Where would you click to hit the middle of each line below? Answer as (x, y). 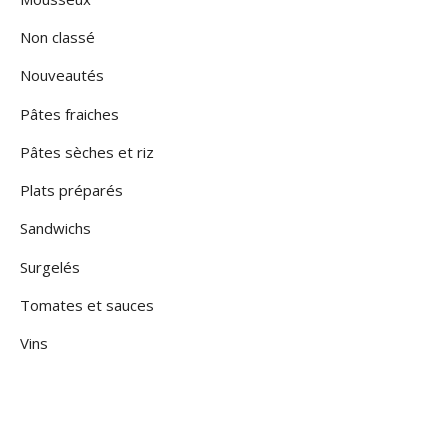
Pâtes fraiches (69, 113)
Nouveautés (62, 75)
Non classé (57, 36)
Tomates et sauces (87, 305)
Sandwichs (55, 228)
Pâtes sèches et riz (87, 151)
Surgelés (50, 266)
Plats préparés (71, 190)
